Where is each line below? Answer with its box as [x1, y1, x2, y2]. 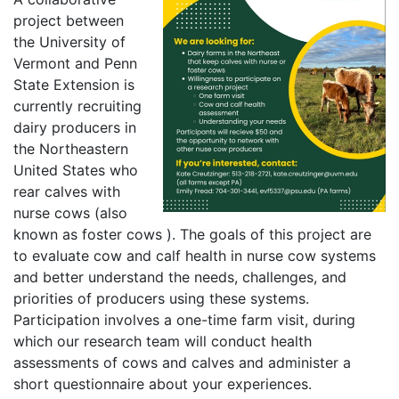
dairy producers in [13, 118, 136, 137]
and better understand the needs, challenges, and [13, 268, 346, 287]
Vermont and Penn [13, 54, 137, 73]
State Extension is [13, 76, 134, 94]
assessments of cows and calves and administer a [13, 354, 351, 372]
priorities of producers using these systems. [13, 289, 309, 308]
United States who [13, 161, 138, 180]
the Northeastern [13, 140, 128, 159]
